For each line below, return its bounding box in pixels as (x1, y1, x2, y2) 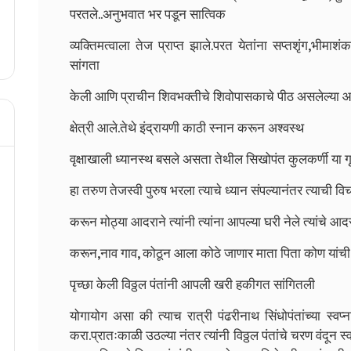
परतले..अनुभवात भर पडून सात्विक (70, 3, 226, 26)
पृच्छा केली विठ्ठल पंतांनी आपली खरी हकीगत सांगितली (70, 273, 315, 296)
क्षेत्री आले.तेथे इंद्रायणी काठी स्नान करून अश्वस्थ (70, 117, 304, 139)
